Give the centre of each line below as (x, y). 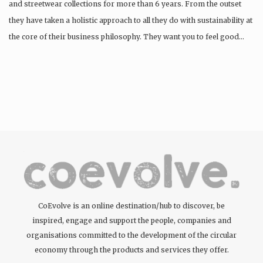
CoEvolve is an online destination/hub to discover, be (131, 206)
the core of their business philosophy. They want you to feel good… (127, 36)
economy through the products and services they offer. (131, 250)
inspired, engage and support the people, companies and (131, 221)
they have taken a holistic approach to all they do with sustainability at (131, 20)
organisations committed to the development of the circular (131, 235)
